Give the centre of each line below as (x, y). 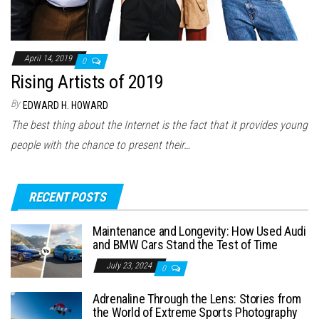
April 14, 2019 (49, 59)
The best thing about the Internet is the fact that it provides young (159, 125)
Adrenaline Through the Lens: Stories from (197, 299)
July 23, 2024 (130, 266)
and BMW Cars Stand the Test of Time (185, 245)
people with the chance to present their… (100, 145)
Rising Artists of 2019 (87, 82)
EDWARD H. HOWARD (66, 106)
